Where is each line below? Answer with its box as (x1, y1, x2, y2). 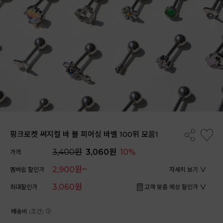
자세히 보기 (169, 165, 198, 173)
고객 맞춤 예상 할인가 (144, 183, 198, 191)
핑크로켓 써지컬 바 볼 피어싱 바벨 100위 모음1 (10, 129, 158, 139)
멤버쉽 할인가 (10, 165, 44, 173)
